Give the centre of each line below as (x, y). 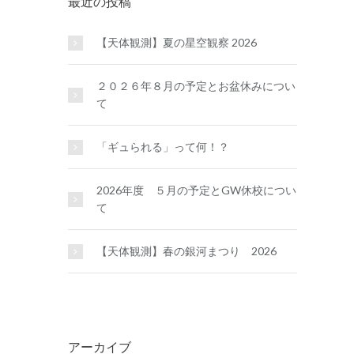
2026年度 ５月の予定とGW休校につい (196, 190)
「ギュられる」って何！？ (163, 147)
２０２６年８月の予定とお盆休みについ (196, 86)
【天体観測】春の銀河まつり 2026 (186, 251)
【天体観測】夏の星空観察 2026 (177, 43)
